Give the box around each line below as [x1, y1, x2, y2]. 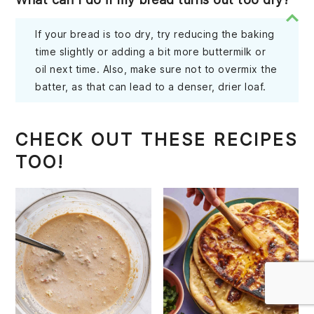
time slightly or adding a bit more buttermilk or [35, 45, 266, 57]
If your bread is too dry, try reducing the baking [35, 27, 275, 40]
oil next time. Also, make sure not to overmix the [35, 62, 278, 75]
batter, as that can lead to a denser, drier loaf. [35, 80, 266, 93]
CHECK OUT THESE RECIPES [15, 128, 299, 150]
